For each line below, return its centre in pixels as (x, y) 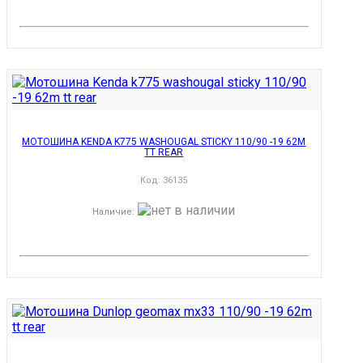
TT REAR (164, 152)
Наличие (113, 211)
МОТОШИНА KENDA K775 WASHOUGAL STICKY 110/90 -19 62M (164, 142)
